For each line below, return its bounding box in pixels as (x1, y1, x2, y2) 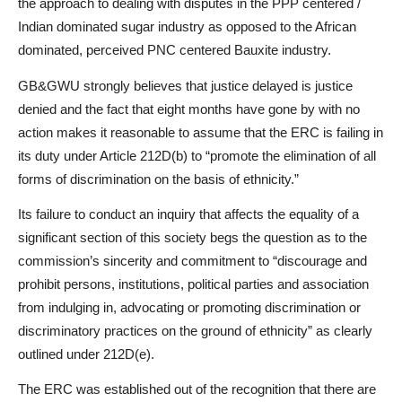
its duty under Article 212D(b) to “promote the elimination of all (18, 147, 376, 163)
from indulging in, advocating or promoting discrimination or (18, 299, 361, 315)
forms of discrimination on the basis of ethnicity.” (18, 170, 299, 187)
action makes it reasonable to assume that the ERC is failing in (18, 124, 383, 140)
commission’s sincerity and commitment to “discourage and (18, 252, 367, 268)
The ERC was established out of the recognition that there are (18, 381, 376, 398)
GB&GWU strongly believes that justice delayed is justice (18, 77, 353, 93)
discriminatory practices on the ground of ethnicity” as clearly (18, 322, 372, 338)
